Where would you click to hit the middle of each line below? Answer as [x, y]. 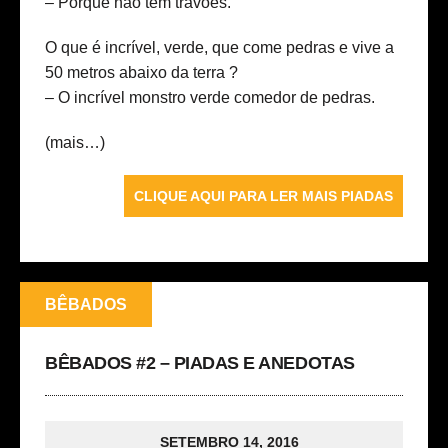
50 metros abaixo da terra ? [141, 73]
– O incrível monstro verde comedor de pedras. [210, 98]
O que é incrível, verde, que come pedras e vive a [219, 48]
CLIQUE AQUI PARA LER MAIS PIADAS [263, 196]
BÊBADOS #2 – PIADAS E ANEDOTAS [200, 363]
